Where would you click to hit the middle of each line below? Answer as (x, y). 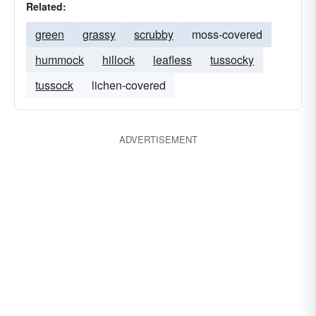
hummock (60, 60)
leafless (172, 60)
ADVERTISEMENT (158, 139)
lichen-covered (129, 85)
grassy (99, 34)
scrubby (154, 34)
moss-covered (227, 34)
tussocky (232, 60)
